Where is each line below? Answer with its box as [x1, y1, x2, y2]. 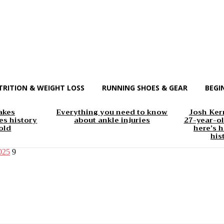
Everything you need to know [56, 106, 168, 118]
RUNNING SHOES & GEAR [102, 83, 187, 92]
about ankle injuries [73, 114, 150, 126]
